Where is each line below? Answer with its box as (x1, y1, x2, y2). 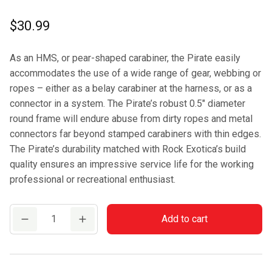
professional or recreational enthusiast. (10, 173, 175, 185)
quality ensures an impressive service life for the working (10, 158, 254, 170)
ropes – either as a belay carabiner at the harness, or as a (10, 82, 252, 94)
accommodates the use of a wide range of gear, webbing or (10, 67, 261, 79)
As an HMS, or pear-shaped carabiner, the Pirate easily (10, 52, 240, 64)
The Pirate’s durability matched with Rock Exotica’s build (10, 143, 246, 155)
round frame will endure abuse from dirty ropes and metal (10, 112, 253, 124)
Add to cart (161, 212, 208, 225)
